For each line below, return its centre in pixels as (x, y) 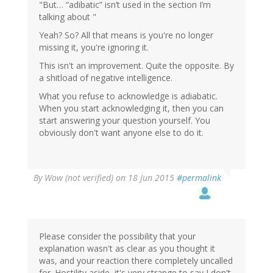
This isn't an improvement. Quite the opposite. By (136, 65)
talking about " (68, 16)
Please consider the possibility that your (117, 236)
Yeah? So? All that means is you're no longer (126, 35)
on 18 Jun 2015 (145, 177)
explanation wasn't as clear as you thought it (127, 248)
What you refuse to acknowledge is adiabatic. (128, 96)
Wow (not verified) (79, 177)
